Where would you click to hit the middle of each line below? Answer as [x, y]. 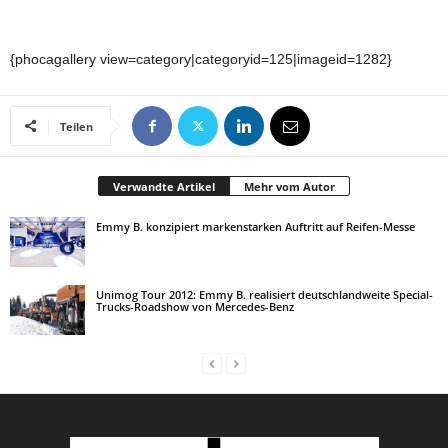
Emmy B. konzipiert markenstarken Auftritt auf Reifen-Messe [255, 226]
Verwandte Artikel [164, 186]
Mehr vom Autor [289, 186]
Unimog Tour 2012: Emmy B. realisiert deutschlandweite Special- [264, 294]
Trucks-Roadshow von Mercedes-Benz [195, 306]
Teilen [76, 126]
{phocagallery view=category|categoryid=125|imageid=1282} [201, 59]
